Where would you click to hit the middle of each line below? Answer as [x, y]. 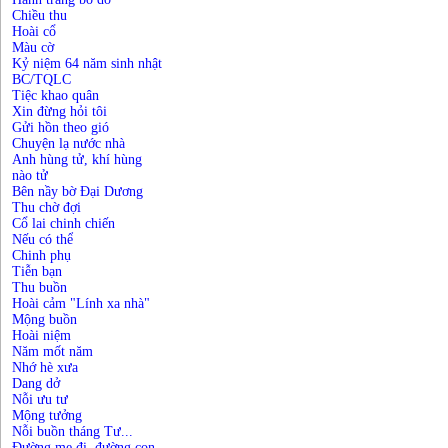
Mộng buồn [44, 319]
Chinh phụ [41, 255]
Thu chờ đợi [46, 207]
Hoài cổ [34, 31]
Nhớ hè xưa [45, 367]
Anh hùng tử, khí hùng [77, 159]
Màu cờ [33, 47]
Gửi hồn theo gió [60, 127]
